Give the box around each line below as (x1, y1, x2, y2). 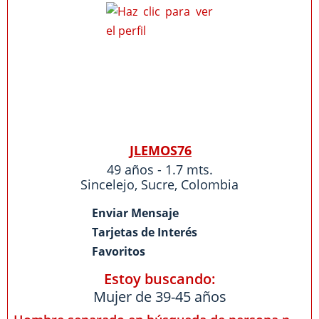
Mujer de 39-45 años (93, 287, 226, 306)
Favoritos (92, 244, 145, 259)
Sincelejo (80, 176, 135, 193)
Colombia (181, 176, 239, 193)
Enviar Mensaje (92, 205, 179, 221)
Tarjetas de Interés (92, 224, 197, 240)
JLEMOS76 (130, 142, 192, 159)
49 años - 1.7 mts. (106, 161, 213, 178)
